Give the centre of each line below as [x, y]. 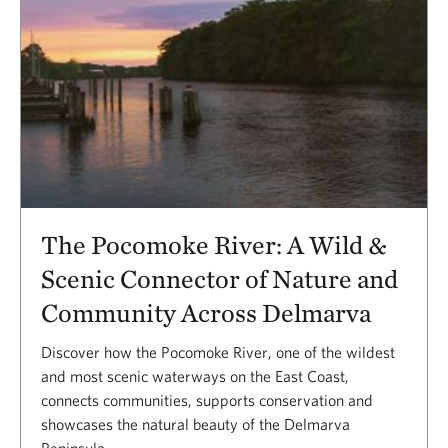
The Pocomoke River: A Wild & [214, 244]
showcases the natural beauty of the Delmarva [195, 423]
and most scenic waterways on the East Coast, [195, 375]
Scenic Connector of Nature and [219, 278]
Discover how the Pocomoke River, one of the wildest [218, 351]
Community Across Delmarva [206, 312]
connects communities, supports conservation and [207, 399]
